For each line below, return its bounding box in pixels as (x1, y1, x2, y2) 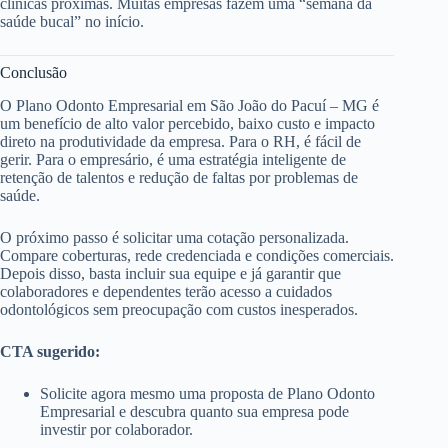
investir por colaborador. (40, 420, 193, 438)
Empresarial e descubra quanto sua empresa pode (40, 402, 349, 420)
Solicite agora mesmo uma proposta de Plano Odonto (40, 384, 375, 402)
